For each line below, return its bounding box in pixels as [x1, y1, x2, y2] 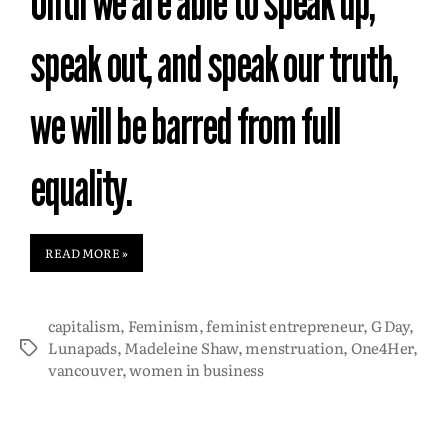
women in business [129, 358, 264, 382]
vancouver [48, 358, 122, 382]
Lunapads [48, 336, 117, 360]
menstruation [245, 336, 344, 360]
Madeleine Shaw [124, 336, 238, 360]
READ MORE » [45, 244, 128, 263]
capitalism [48, 314, 121, 338]
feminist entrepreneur [206, 314, 364, 338]
